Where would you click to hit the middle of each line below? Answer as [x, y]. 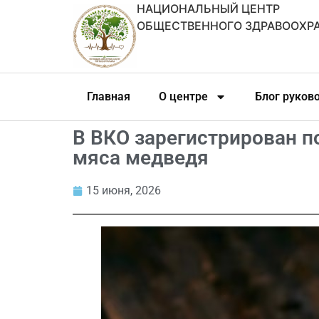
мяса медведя [141, 158]
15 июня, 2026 [124, 190]
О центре [183, 96]
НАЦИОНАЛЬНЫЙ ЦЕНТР [208, 9]
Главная [109, 96]
